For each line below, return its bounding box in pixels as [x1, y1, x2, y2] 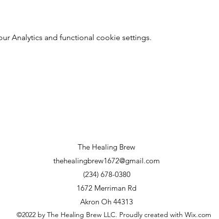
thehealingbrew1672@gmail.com [53, 156, 160, 165]
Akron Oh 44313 [80, 197, 133, 206]
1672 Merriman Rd [77, 183, 136, 193]
